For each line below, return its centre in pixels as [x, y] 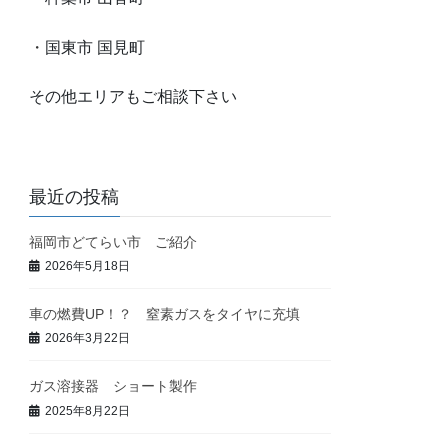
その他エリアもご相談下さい [133, 97]
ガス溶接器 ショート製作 [113, 386]
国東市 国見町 [95, 48]
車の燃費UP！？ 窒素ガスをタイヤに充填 [165, 313]
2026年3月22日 [88, 338]
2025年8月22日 [88, 410]
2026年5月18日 [88, 266]
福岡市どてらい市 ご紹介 [120, 241]
